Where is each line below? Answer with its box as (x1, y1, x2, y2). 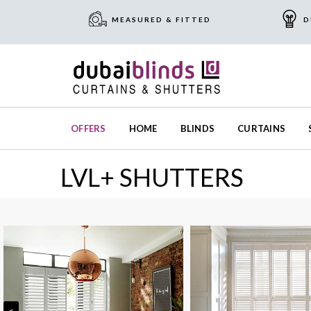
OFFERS (71, 123, 106, 135)
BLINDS (180, 123, 215, 135)
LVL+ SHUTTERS (60, 162, 244, 193)
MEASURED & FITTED (111, 15, 211, 24)
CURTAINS (237, 123, 286, 135)
